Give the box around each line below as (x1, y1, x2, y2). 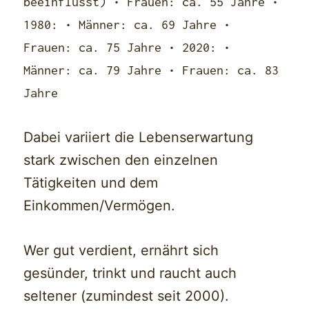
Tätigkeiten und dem (23, 175, 159, 192)
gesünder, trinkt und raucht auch (23, 265, 237, 282)
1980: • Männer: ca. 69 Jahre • (23, 17, 231, 32)
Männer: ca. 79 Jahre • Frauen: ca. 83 (23, 63, 279, 78)
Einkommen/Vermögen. (23, 197, 176, 215)
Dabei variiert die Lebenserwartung (23, 129, 254, 146)
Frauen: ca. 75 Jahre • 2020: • (23, 40, 231, 55)
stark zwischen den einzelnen (23, 152, 219, 169)
